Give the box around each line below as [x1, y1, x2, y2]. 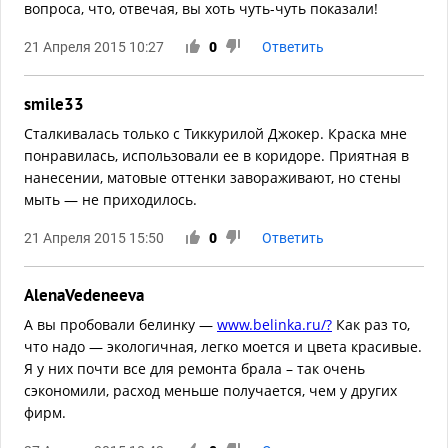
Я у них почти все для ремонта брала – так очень [24, 359, 365, 379]
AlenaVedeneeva [24, 284, 144, 307]
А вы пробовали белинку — [24, 315, 217, 335]
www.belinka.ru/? [217, 315, 332, 335]
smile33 [24, 93, 84, 116]
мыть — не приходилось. [24, 190, 197, 210]
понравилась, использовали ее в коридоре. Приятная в [24, 146, 409, 166]
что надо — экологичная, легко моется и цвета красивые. [24, 337, 422, 357]
